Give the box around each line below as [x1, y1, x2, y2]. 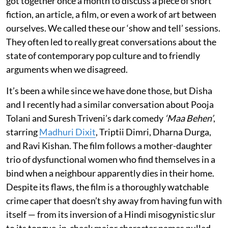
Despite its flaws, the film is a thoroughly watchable [6, 181, 209, 192]
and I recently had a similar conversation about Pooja [6, 98, 214, 110]
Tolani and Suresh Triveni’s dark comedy [6, 112, 165, 124]
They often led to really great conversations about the [6, 36, 216, 47]
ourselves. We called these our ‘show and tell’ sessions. [6, 22, 220, 34]
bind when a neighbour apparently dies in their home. [6, 167, 214, 179]
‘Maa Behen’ [165, 112, 213, 124]
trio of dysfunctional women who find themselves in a [6, 153, 215, 165]
